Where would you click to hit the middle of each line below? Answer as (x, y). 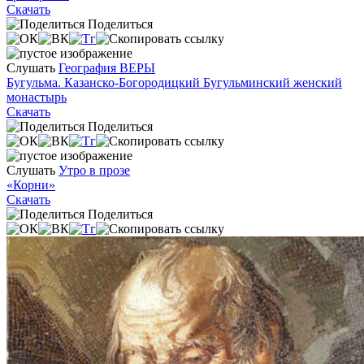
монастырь (37, 97)
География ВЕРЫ (107, 67)
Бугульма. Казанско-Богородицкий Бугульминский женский (174, 82)
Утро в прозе (94, 170)
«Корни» (31, 184)
